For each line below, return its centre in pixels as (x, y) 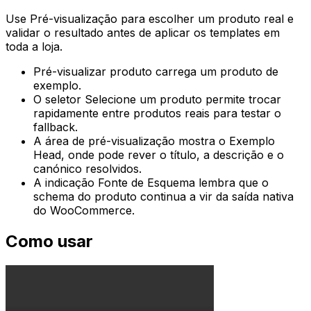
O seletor (59, 100)
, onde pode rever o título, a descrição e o (173, 155)
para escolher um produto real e (205, 19)
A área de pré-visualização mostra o (131, 141)
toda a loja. (34, 47)
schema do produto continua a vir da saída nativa (163, 197)
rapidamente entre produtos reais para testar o (157, 114)
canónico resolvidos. (87, 169)
